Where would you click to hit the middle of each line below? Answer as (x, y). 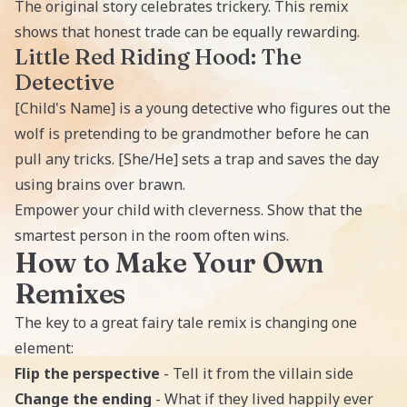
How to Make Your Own (169, 263)
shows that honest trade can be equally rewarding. (187, 32)
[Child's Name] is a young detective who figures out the (203, 108)
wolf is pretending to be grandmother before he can (192, 134)
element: (44, 348)
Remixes (70, 294)
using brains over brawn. (100, 184)
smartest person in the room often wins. (152, 235)
